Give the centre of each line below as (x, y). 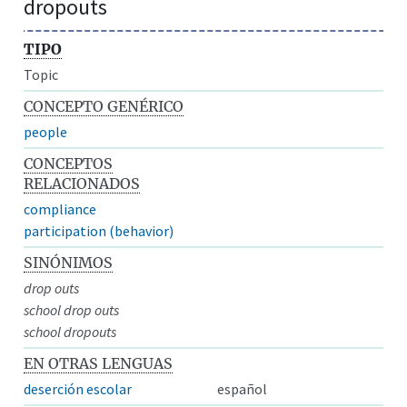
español (242, 388)
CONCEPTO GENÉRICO (104, 106)
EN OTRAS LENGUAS (99, 363)
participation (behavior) (99, 230)
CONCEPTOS (69, 163)
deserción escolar (78, 388)
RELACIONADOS (82, 183)
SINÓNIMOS (69, 262)
